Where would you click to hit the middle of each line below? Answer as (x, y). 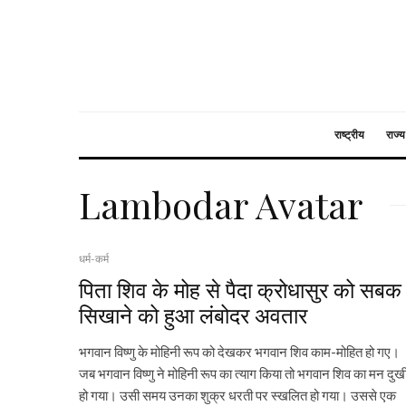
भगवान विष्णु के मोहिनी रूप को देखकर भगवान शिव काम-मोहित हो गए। (239, 352)
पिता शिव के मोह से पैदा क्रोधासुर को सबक (240, 289)
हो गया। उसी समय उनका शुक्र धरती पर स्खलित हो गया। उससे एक (237, 395)
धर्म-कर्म (94, 259)
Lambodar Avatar (221, 204)
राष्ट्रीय (349, 135)
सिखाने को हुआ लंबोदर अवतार (193, 314)
